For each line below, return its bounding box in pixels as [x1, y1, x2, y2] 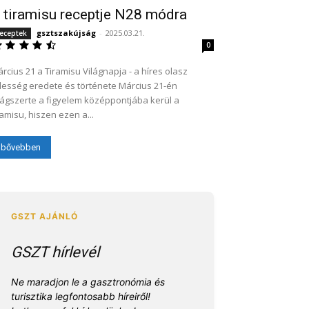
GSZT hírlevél [11, 243, 99, 261]
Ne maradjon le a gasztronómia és [11, 276, 165, 288]
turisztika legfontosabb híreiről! [11, 290, 150, 303]
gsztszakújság [37, 28, 96, 39]
